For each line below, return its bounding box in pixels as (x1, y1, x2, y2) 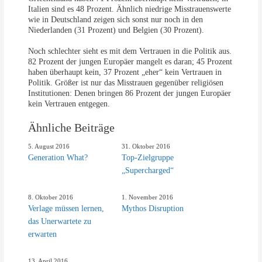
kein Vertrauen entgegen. (28, 99, 111, 109)
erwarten (28, 229, 57, 239)
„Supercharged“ (122, 166, 174, 175)
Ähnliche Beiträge (28, 120, 115, 134)
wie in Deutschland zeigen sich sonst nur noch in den (28, 15, 204, 25)
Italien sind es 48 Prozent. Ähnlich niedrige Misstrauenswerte (28, 5, 232, 14)
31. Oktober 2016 (122, 142, 171, 150)
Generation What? (28, 153, 88, 162)
